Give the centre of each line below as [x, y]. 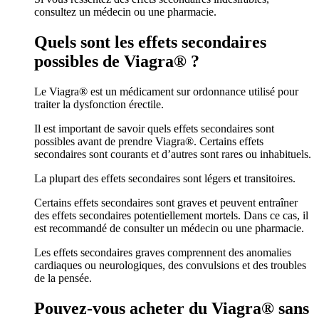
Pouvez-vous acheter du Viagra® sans [172, 308]
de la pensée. [63, 278]
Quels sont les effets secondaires [150, 42]
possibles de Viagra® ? [117, 61]
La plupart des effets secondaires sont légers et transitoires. [165, 178]
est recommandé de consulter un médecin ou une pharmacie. [169, 228]
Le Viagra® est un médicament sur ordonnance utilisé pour [166, 91]
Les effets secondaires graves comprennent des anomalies [163, 252]
